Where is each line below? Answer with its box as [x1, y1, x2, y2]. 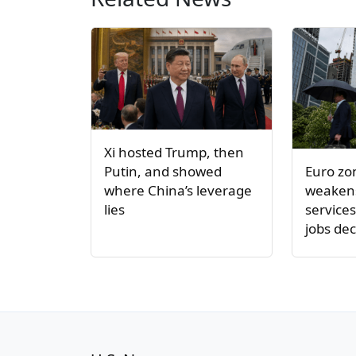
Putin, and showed [104, 162, 222, 181]
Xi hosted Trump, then [104, 143, 244, 162]
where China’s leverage [104, 181, 252, 200]
